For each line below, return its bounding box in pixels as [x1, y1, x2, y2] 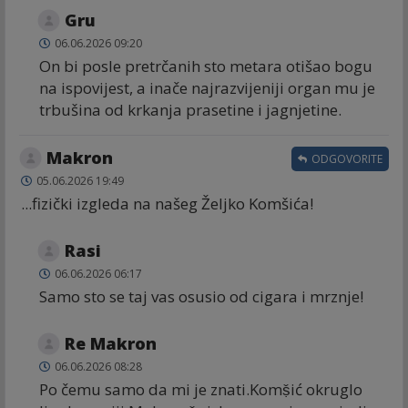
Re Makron [65, 331, 157, 354]
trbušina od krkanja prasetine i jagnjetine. [39, 98, 342, 120]
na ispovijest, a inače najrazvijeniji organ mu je [39, 76, 375, 98]
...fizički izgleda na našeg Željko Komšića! [21, 192, 313, 214]
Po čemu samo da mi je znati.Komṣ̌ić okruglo [39, 378, 362, 400]
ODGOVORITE [309, 150, 382, 167]
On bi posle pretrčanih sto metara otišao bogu [39, 55, 372, 76]
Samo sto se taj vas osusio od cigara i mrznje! [39, 285, 363, 307]
